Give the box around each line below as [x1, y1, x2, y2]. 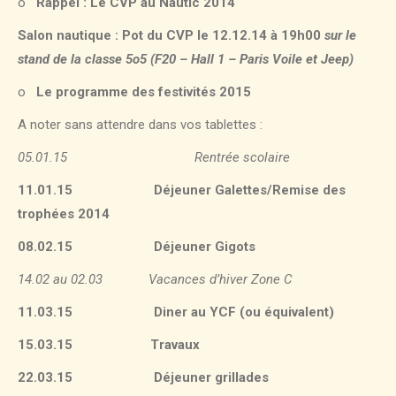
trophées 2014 [18, 206, 110, 223]
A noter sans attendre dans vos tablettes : [18, 117, 263, 133]
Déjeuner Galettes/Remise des [72, 182, 346, 199]
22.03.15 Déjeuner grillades [18, 369, 269, 386]
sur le [324, 27, 356, 44]
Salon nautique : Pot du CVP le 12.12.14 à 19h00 [18, 27, 324, 44]
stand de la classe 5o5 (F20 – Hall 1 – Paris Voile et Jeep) [18, 51, 354, 68]
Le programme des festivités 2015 [36, 84, 251, 101]
